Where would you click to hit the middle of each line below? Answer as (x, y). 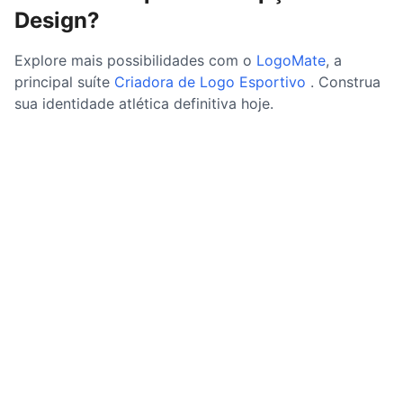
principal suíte (64, 82)
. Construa (345, 82)
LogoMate (291, 61)
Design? (57, 21)
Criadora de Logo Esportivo (210, 82)
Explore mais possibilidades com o (135, 61)
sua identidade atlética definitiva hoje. (144, 104)
